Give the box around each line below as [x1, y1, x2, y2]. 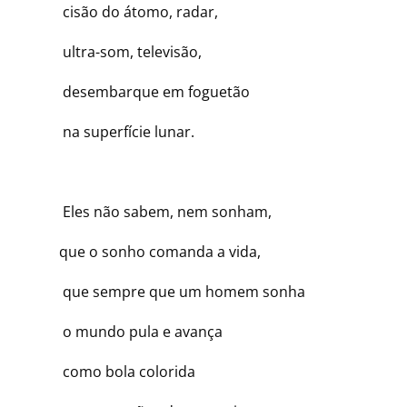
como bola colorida [40, 362, 195, 382]
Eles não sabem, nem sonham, [40, 202, 272, 222]
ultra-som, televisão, [40, 42, 202, 62]
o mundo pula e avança [40, 322, 223, 342]
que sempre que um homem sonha [40, 282, 305, 302]
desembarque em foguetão [40, 82, 250, 102]
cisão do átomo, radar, [40, 2, 218, 22]
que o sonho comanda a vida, [40, 242, 261, 262]
